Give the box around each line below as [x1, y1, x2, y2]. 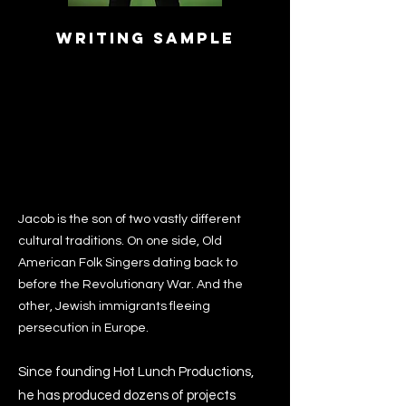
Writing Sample [55, 28, 235, 48]
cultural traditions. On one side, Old [18, 235, 222, 247]
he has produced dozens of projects [18, 389, 236, 402]
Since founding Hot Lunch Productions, [18, 365, 254, 379]
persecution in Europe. [18, 322, 149, 334]
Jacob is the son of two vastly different [18, 213, 241, 226]
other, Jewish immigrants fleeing [18, 300, 210, 313]
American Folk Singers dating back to [18, 256, 237, 269]
